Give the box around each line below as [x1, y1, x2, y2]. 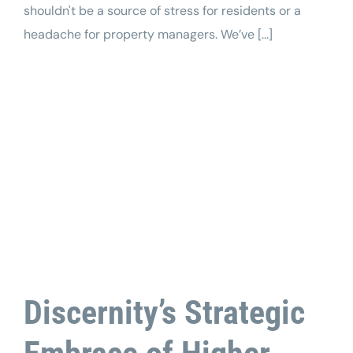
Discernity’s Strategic [24, 292, 305, 332]
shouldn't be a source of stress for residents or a [24, 2, 301, 20]
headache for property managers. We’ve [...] [24, 26, 273, 43]
